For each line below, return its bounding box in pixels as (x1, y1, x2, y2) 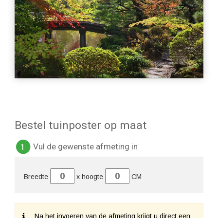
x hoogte (74, 173, 105, 181)
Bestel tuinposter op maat (15, 119, 146, 132)
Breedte (24, 173, 50, 181)
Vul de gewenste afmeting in (31, 141, 138, 151)
